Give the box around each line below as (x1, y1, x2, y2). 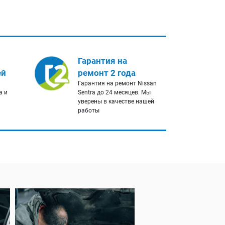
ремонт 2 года (77, 68, 136, 78)
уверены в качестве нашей (77, 98, 154, 105)
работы (77, 107, 99, 115)
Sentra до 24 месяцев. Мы (77, 89, 151, 96)
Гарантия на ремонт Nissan (77, 80, 157, 87)
